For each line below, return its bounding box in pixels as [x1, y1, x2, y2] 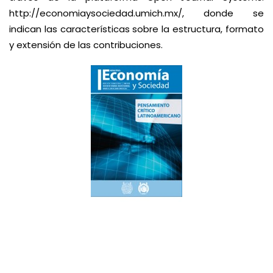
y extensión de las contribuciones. [9, 38, 168, 51]
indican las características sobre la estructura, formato [9, 23, 264, 35]
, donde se [182, 7, 264, 19]
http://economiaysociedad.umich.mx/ [9, 7, 182, 19]
